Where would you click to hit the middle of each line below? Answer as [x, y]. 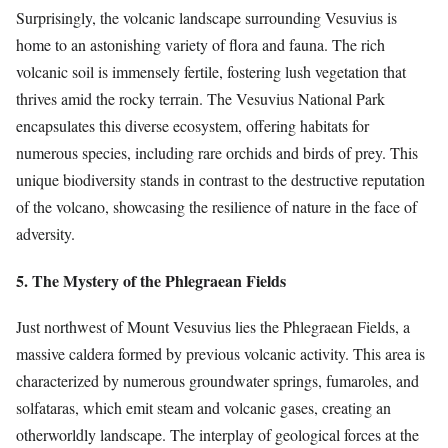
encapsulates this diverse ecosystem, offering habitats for [192, 126]
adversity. [45, 234]
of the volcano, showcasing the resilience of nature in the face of [216, 207]
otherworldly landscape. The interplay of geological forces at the [217, 434]
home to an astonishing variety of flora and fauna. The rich [200, 45]
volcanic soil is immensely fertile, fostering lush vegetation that [211, 72]
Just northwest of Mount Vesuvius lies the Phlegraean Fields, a [213, 326]
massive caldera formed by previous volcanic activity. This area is [220, 353]
